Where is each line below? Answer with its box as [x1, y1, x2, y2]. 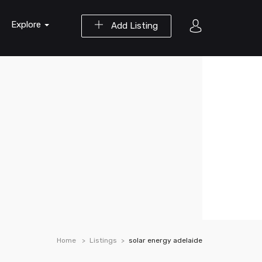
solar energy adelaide [129, 236, 202, 244]
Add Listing [109, 20, 158, 31]
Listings [89, 236, 117, 244]
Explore [11, 19, 43, 30]
